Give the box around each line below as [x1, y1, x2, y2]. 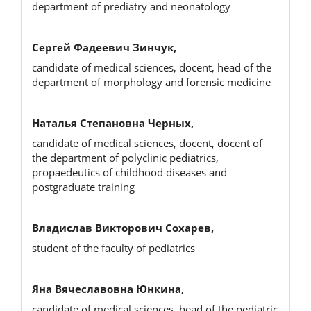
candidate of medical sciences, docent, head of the [32, 60, 271, 74]
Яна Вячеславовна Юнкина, [32, 282, 184, 296]
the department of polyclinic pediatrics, [32, 150, 219, 165]
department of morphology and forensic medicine [32, 74, 271, 89]
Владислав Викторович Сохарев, [32, 221, 214, 235]
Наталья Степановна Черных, [32, 116, 194, 130]
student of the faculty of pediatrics [32, 240, 195, 255]
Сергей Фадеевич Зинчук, [32, 40, 176, 54]
